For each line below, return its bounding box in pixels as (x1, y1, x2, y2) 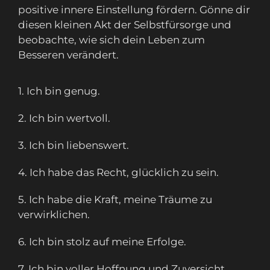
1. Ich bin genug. (18, 85, 100, 98)
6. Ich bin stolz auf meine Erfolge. (18, 236, 186, 248)
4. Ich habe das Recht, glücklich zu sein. (18, 166, 219, 179)
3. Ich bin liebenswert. (18, 139, 129, 152)
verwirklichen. (18, 209, 90, 221)
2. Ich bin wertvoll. (18, 112, 110, 125)
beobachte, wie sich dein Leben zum (18, 34, 205, 46)
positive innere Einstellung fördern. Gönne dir (18, 4, 250, 16)
